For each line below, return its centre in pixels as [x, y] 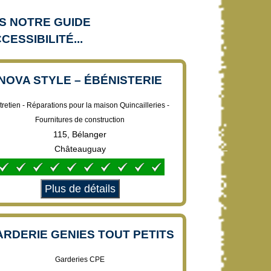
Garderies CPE [80, 259]
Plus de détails [80, 188]
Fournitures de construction [80, 119]
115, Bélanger [80, 134]
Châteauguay [80, 149]
